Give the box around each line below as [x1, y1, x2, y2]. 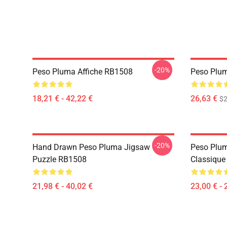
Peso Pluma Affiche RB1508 [32, 67, 133, 77]
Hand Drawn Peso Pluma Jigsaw [32, 142, 150, 152]
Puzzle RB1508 [32, 155, 87, 164]
